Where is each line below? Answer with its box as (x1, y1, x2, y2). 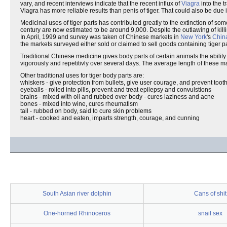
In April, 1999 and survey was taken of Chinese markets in (20, 33, 180, 41)
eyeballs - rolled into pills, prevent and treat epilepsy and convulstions (20, 86, 211, 93)
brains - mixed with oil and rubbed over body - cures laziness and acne (20, 93, 214, 100)
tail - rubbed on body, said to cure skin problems (20, 107, 152, 115)
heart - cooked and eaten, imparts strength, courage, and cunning (20, 115, 200, 122)
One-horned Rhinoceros (44, 210, 110, 217)
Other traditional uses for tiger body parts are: (20, 72, 144, 79)
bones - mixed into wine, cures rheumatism (20, 100, 138, 107)
